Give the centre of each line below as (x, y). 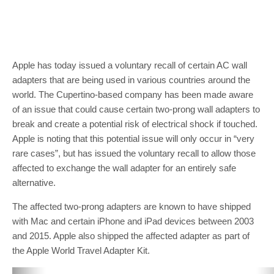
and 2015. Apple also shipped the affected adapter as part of (131, 236)
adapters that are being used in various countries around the (131, 80)
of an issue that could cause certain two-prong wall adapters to (136, 109)
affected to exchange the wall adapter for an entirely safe (124, 168)
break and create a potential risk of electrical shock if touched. (135, 124)
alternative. (34, 183)
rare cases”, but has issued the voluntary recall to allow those (134, 153)
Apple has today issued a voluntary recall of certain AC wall (130, 65)
